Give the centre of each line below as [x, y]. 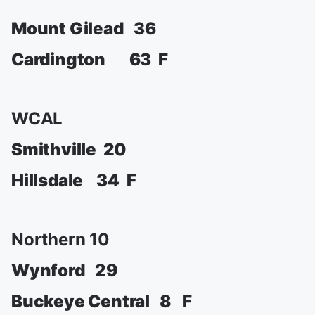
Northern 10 [60, 239]
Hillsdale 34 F [74, 180]
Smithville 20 [69, 149]
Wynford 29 [64, 270]
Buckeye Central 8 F [102, 301]
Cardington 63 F [90, 59]
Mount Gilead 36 [84, 28]
